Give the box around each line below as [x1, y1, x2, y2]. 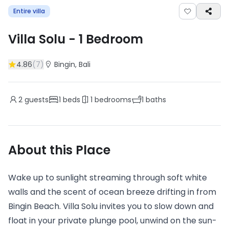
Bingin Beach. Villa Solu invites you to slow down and [8, 200, 214, 212]
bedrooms [93, 95, 131, 105]
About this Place [8, 142, 110, 158]
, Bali [75, 59, 90, 70]
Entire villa [13, 7, 45, 15]
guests [22, 95, 49, 105]
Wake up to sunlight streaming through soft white [8, 172, 207, 184]
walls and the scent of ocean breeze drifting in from [8, 186, 216, 198]
